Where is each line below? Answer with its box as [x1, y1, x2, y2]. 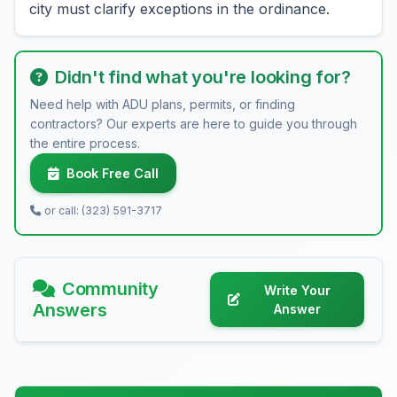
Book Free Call [66, 166, 159, 181]
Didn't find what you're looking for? [54, 66, 351, 88]
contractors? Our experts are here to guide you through [30, 116, 357, 131]
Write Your [263, 283, 331, 298]
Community [61, 278, 160, 300]
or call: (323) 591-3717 [44, 204, 162, 217]
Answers [33, 300, 107, 321]
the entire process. [30, 136, 140, 151]
